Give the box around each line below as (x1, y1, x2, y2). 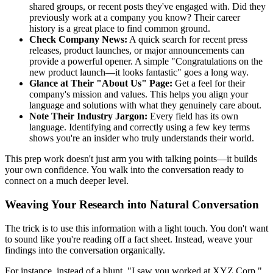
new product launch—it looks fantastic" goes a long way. (29, 67, 249, 78)
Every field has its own (147, 111, 238, 122)
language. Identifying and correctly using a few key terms (29, 122, 250, 133)
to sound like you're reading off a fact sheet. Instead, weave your (5, 233, 252, 244)
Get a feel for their (172, 78, 245, 89)
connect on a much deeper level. (5, 175, 129, 186)
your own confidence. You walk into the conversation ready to (5, 165, 244, 175)
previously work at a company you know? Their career (29, 12, 240, 23)
